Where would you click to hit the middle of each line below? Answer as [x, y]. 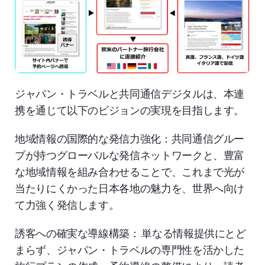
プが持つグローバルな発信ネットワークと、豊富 [130, 154]
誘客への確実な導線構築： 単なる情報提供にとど [130, 232]
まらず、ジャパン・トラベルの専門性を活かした [130, 249]
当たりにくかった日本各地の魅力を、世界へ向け [130, 188]
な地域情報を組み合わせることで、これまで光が [130, 171]
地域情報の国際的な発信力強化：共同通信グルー [130, 138]
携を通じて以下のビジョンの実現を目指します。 [130, 109]
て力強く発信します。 [67, 204]
